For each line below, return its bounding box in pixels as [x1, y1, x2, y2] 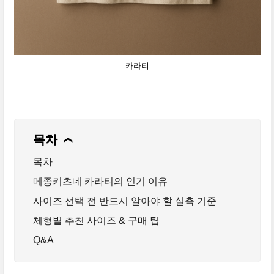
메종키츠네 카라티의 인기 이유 [32, 176, 168, 187]
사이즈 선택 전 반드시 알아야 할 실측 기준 [32, 196, 217, 207]
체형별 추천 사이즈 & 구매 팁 [32, 215, 160, 226]
